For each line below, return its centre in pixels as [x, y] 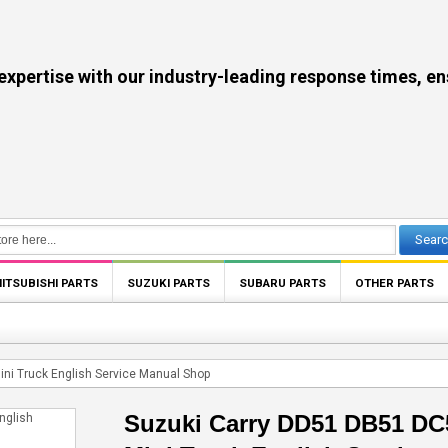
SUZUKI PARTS [168, 283]
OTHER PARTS [394, 283]
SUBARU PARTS [282, 283]
